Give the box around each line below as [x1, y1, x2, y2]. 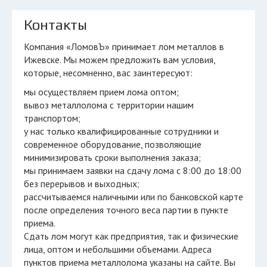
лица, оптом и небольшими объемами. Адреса [24, 243, 212, 255]
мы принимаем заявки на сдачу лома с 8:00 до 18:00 [24, 164, 241, 176]
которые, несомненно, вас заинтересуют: [24, 67, 193, 79]
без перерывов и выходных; [24, 178, 139, 190]
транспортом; [24, 112, 80, 124]
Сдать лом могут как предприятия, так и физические [24, 230, 238, 242]
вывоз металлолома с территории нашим [24, 99, 194, 111]
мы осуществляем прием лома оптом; [24, 86, 179, 98]
